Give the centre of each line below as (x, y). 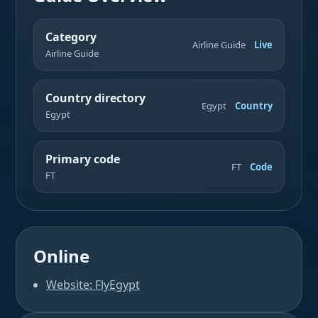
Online (61, 256)
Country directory (95, 98)
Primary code (83, 159)
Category (71, 37)
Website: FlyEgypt (93, 285)
